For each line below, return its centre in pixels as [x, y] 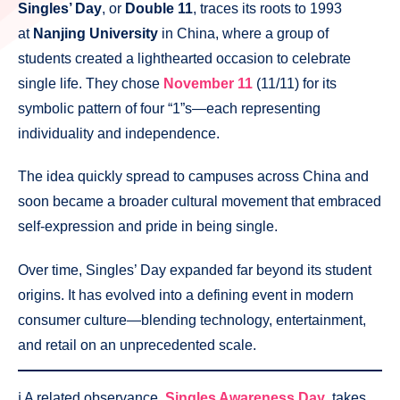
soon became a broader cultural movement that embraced [200, 202]
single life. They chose [91, 83]
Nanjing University [96, 33]
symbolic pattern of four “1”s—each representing [169, 108]
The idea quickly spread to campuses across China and [193, 177]
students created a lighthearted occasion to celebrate [184, 58]
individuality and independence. [119, 133]
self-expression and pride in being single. [148, 227]
